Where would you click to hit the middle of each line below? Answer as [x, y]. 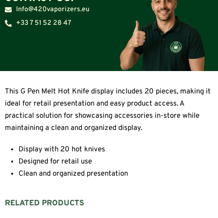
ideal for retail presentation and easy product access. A [94, 104]
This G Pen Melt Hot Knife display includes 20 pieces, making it [108, 92]
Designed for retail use [55, 162]
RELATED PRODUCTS [45, 203]
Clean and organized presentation [73, 174]
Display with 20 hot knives [62, 150]
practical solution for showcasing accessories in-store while [102, 116]
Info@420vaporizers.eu [53, 10]
